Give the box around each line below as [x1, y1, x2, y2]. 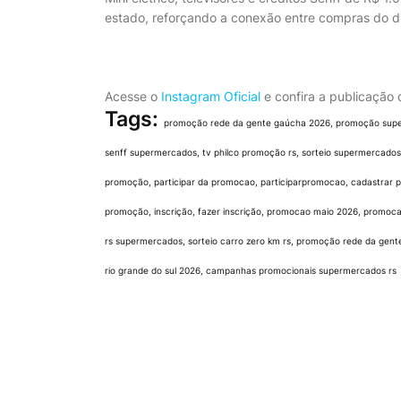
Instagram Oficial [161, 89, 260, 104]
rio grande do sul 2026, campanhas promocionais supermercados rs [105, 265, 397, 276]
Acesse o [105, 89, 161, 104]
